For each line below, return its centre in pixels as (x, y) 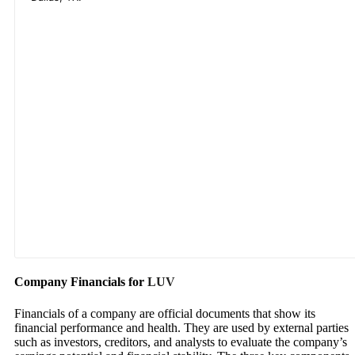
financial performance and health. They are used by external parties (181, 327)
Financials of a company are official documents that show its (165, 313)
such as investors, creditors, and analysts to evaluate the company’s (181, 342)
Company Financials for (81, 282)
